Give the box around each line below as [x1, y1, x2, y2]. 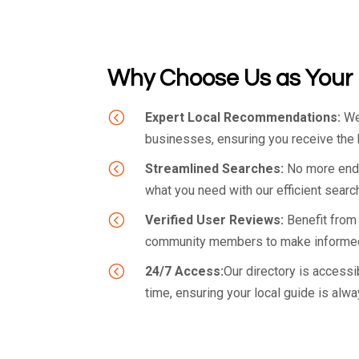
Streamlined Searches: [145, 161, 284, 177]
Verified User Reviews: [145, 212, 284, 228]
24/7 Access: [145, 264, 224, 280]
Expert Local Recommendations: [145, 110, 341, 126]
